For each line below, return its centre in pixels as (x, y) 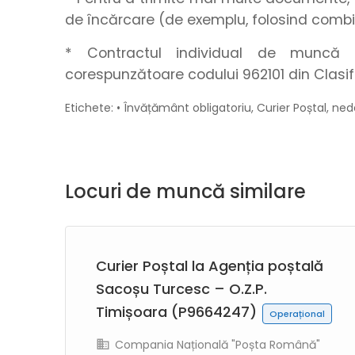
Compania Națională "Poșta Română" (216, 345)
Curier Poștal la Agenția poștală (210, 266)
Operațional (297, 314)
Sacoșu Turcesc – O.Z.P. (181, 289)
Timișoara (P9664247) (178, 312)
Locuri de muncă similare (185, 191)
